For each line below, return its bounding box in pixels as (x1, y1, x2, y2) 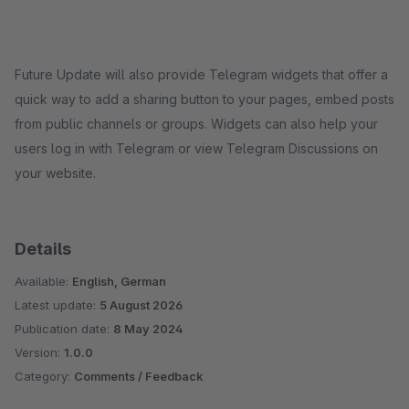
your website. (15, 165, 96, 181)
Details (15, 239, 71, 258)
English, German (72, 274, 166, 288)
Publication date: (15, 321, 113, 336)
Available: (15, 274, 72, 288)
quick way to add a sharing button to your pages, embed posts (15, 91, 394, 107)
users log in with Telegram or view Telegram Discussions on (15, 141, 378, 156)
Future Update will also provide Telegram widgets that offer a (15, 67, 388, 82)
